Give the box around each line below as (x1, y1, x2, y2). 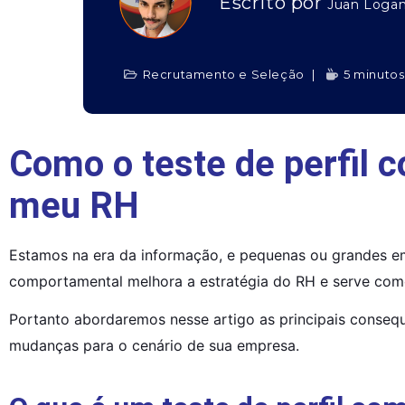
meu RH (9, 184, 139, 227)
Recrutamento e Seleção (142, 67, 305, 81)
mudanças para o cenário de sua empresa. (9, 336, 299, 355)
